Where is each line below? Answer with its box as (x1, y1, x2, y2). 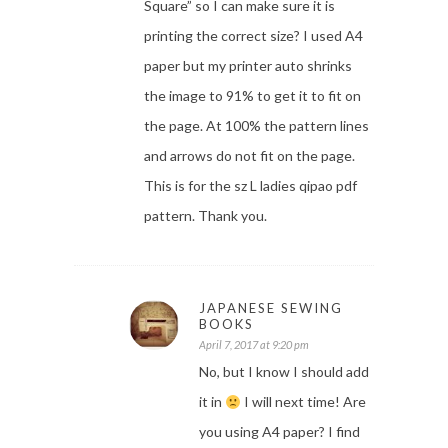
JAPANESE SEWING (199, 300, 343, 317)
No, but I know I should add (199, 363, 369, 381)
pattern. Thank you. (144, 207, 267, 225)
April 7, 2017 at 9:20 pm (199, 338, 309, 352)
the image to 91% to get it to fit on (144, 87, 361, 105)
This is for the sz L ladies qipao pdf (144, 177, 357, 195)
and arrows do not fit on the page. (144, 147, 355, 165)
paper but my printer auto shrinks (144, 57, 352, 75)
